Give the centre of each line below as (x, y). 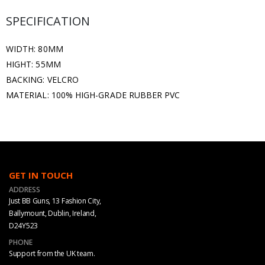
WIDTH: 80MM (35, 49)
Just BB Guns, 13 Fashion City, (55, 201)
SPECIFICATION (48, 21)
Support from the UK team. (52, 253)
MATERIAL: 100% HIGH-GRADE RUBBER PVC (93, 95)
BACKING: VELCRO (43, 79)
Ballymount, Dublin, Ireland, (53, 213)
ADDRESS (25, 189)
